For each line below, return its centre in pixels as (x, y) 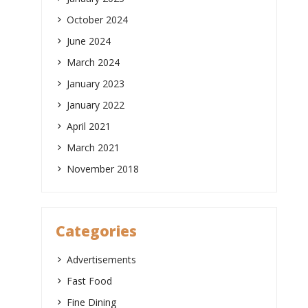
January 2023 (96, 83)
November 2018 (103, 168)
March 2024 (93, 62)
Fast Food (89, 281)
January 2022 (96, 104)
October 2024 (97, 19)
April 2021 (89, 126)
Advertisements (101, 260)
